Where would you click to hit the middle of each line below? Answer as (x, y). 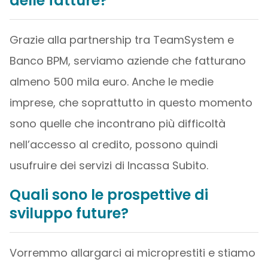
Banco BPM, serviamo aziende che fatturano (127, 61)
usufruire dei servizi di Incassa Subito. (109, 165)
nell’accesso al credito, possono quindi (113, 144)
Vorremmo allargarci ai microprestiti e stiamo (132, 253)
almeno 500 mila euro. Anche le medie (111, 82)
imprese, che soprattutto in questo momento (131, 103)
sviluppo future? (69, 213)
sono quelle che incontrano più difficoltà (117, 124)
